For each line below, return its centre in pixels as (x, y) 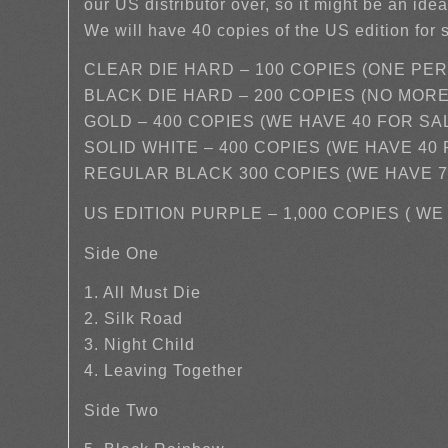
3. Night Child (140, 345)
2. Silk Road (134, 319)
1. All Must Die (143, 293)
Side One (122, 253)
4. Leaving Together (164, 371)
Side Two (122, 410)
